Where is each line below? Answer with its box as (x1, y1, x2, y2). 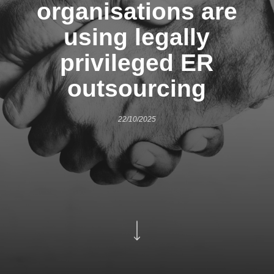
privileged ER (60, 49, 214, 76)
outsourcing (67, 75, 207, 102)
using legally (64, 23, 210, 50)
